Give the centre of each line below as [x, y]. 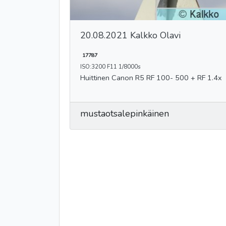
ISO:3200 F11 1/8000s [110, 67]
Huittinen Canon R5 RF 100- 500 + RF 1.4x [167, 78]
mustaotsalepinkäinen [125, 114]
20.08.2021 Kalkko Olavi [130, 36]
